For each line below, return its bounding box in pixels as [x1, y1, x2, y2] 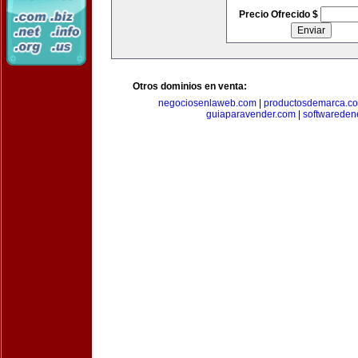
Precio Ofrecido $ [238, 9, 320, 20]
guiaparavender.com [205, 109, 296, 120]
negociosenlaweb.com [158, 97, 257, 109]
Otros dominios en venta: [133, 81, 247, 92]
